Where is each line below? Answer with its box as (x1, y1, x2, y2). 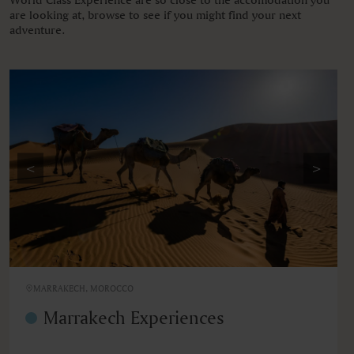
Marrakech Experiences (43, 306, 224, 329)
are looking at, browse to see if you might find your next (9, 7, 301, 22)
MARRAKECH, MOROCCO (33, 283, 134, 294)
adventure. (9, 22, 65, 37)
